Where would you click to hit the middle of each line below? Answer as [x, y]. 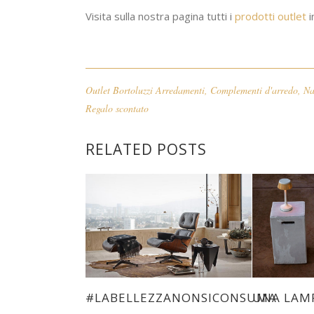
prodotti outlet [271, 16]
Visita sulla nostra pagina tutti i [160, 16]
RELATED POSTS [146, 149]
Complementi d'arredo [254, 90]
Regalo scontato [117, 108]
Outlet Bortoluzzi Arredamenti [145, 90]
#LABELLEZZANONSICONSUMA [181, 297]
